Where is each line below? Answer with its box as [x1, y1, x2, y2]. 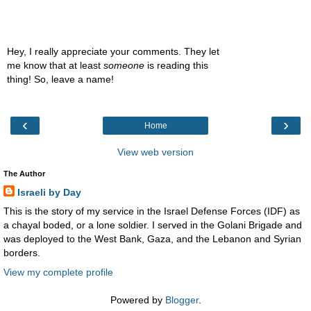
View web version [117, 146, 194, 158]
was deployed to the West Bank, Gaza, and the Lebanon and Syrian [3, 233, 301, 245]
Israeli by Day [17, 187, 81, 199]
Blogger [165, 294, 199, 305]
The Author [3, 169, 45, 178]
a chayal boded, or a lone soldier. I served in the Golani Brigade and [3, 219, 302, 231]
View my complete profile [3, 266, 113, 278]
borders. [3, 247, 40, 259]
